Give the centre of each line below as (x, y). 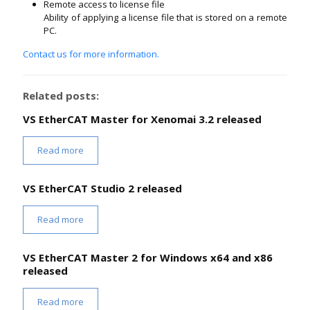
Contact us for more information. (91, 54)
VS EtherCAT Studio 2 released (102, 188)
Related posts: (61, 95)
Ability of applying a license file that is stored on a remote (165, 17)
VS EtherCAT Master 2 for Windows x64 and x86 (148, 257)
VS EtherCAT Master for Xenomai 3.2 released (142, 119)
